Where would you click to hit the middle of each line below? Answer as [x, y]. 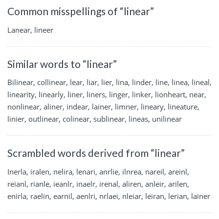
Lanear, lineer [30, 30]
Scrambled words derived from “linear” [96, 153]
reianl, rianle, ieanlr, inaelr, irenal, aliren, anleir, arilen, [98, 184]
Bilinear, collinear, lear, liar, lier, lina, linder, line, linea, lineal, [109, 82]
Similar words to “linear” [62, 64]
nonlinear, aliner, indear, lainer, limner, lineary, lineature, [103, 107]
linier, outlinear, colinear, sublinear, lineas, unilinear [95, 119]
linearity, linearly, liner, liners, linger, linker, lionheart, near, [107, 95]
